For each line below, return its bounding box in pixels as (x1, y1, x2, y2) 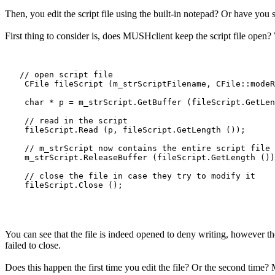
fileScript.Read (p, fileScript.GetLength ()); (5, 125, 246, 134)
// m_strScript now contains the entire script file (5, 143, 270, 153)
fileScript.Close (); (5, 180, 123, 190)
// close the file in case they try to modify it (5, 171, 255, 180)
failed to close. (5, 239, 61, 250)
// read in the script (5, 115, 128, 125)
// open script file (5, 69, 113, 79)
